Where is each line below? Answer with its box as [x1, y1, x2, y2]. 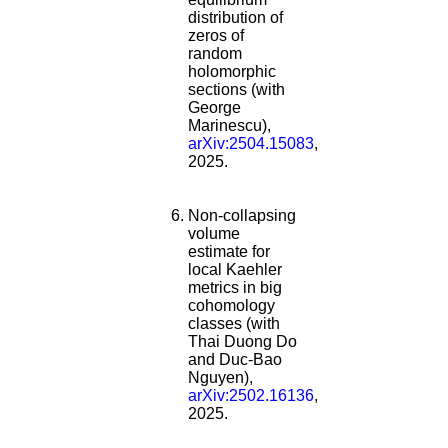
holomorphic [188, 63, 276, 81]
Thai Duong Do [188, 333, 297, 351]
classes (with [188, 315, 280, 333]
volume [188, 225, 240, 243]
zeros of [188, 27, 244, 45]
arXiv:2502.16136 [188, 387, 314, 405]
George [188, 99, 241, 117]
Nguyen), [188, 369, 253, 387]
